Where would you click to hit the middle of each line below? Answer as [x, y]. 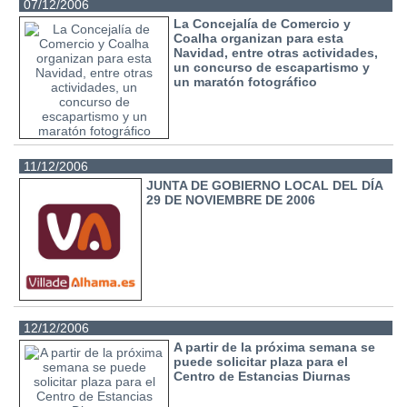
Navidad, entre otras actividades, [276, 52]
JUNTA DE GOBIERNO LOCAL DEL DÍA [265, 185]
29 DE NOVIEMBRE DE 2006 [231, 199]
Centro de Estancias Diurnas [263, 376]
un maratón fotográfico [246, 81]
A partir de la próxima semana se [275, 347]
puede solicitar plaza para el [261, 361]
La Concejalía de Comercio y [263, 23]
